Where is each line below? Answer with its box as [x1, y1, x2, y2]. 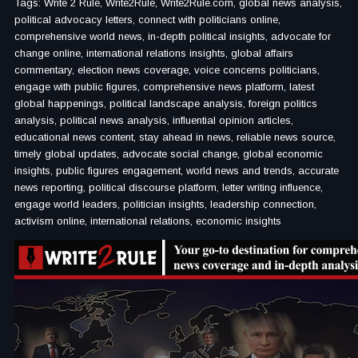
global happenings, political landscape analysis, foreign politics [14, 97, 317, 109]
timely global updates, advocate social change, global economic [14, 148, 323, 160]
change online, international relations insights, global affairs [14, 47, 293, 59]
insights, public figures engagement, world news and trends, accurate [14, 165, 339, 177]
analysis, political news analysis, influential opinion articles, [14, 114, 293, 126]
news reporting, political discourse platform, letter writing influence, [14, 181, 323, 193]
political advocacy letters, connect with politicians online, [14, 14, 280, 26]
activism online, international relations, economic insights [14, 215, 281, 227]
